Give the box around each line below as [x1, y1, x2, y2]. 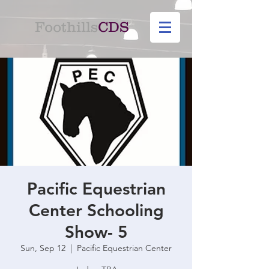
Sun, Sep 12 [20, 243, 65, 253]
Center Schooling [28, 200, 164, 220]
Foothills [35, 19, 98, 35]
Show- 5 [64, 222, 128, 242]
